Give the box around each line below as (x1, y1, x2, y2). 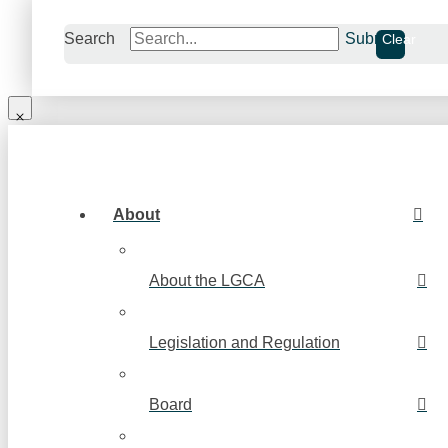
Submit (345, 29, 395, 47)
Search (64, 29, 115, 47)
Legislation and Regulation (149, 334, 340, 352)
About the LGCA (149, 272, 265, 290)
